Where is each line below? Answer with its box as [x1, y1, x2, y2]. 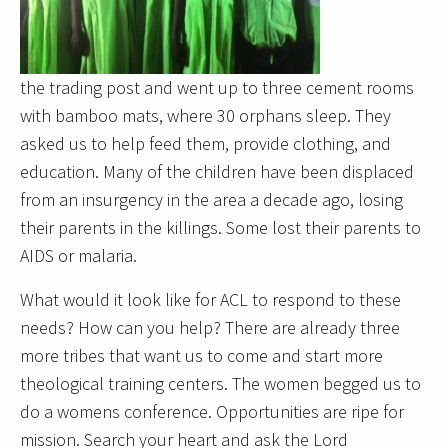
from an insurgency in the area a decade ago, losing [20, 188, 403, 212]
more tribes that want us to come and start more [20, 344, 383, 368]
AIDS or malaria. [20, 244, 137, 268]
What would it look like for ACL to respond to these [20, 288, 401, 312]
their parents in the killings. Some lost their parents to [20, 216, 421, 240]
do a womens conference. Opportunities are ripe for [20, 400, 404, 424]
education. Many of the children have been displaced [20, 160, 414, 184]
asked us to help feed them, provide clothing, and [20, 132, 391, 156]
